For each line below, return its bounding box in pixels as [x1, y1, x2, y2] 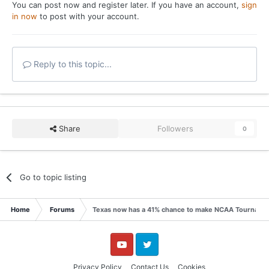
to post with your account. [37, 11, 139, 21]
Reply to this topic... [31, 58, 112, 69]
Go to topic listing [20, 172, 87, 182]
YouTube [110, 250, 136, 259]
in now [12, 11, 37, 21]
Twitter [135, 250, 157, 259]
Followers [157, 123, 194, 133]
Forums [50, 205, 74, 214]
